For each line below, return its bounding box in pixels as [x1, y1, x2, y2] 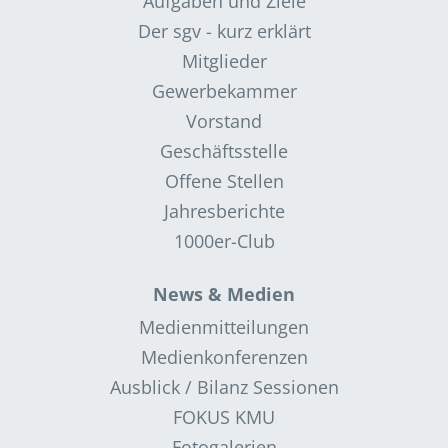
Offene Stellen [164, 168, 284, 193]
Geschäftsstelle [160, 138, 288, 163]
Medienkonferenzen [140, 344, 308, 369]
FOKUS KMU [173, 404, 275, 429]
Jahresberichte [163, 198, 285, 223]
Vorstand [186, 108, 262, 133]
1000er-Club [173, 228, 275, 253]
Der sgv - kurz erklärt [137, 18, 311, 43]
